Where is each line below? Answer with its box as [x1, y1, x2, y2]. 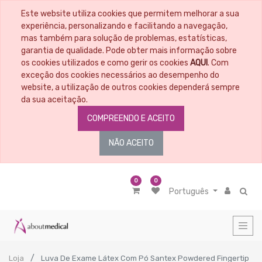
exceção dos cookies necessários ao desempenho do [21, 70, 219, 80]
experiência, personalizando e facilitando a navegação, [21, 21, 227, 31]
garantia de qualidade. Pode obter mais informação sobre [21, 46, 237, 56]
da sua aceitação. [21, 95, 88, 105]
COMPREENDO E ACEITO [87, 113, 175, 123]
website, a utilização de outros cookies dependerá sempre [21, 82, 240, 92]
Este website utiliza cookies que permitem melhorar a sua [21, 9, 239, 19]
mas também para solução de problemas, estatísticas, [21, 33, 227, 43]
